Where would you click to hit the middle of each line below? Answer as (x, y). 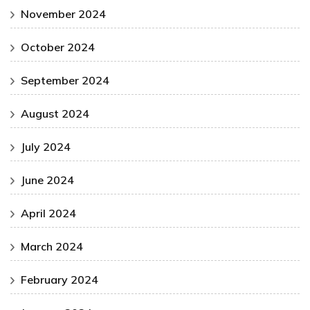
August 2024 (55, 114)
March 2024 (52, 247)
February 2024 (60, 280)
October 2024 (58, 47)
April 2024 (48, 213)
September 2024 (65, 81)
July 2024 (46, 147)
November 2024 (63, 14)
